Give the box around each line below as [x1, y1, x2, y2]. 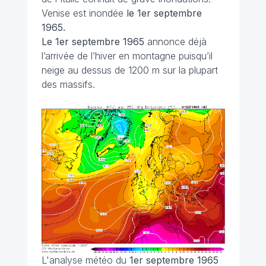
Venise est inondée [41, 7, 126, 20]
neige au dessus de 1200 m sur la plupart [41, 64, 218, 77]
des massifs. [41, 78, 95, 91]
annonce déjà [147, 36, 207, 48]
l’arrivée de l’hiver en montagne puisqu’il [41, 50, 213, 62]
